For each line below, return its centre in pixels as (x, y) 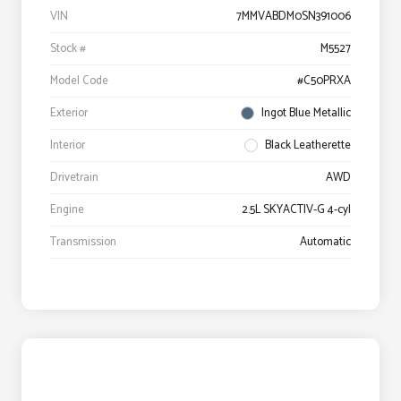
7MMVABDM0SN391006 (294, 17)
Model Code (79, 81)
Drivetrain (74, 178)
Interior (68, 146)
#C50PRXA (324, 81)
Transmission (83, 243)
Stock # (68, 49)
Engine (67, 210)
